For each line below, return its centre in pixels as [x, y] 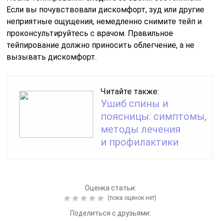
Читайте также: [130, 92]
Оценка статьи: [110, 188]
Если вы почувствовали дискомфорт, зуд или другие [106, 10]
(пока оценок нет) [131, 198]
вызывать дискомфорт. [52, 57]
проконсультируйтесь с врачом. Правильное [90, 34]
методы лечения [141, 129]
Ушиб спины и [135, 104]
